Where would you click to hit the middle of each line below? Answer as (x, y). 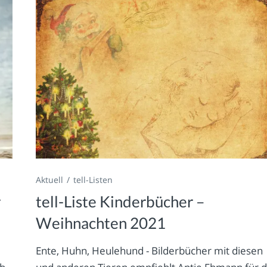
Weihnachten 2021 (101, 223)
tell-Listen (93, 180)
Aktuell (50, 180)
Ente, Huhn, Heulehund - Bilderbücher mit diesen (150, 251)
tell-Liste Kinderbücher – (120, 202)
